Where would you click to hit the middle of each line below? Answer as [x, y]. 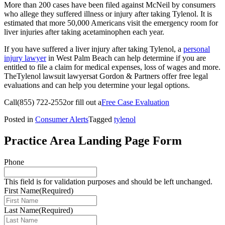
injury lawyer [25, 58]
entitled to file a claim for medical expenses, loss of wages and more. [112, 67]
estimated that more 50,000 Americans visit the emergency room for [111, 23]
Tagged [101, 120]
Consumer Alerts [62, 120]
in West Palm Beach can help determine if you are [126, 58]
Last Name [21, 210]
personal [197, 49]
